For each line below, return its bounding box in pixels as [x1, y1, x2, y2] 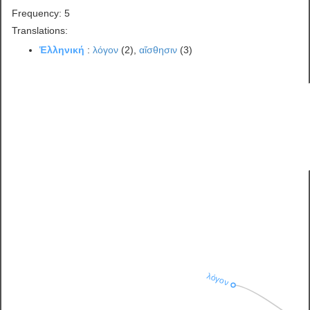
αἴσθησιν [139, 44, 178, 55]
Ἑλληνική [39, 44, 85, 55]
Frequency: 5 [12, 7, 71, 19]
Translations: [12, 24, 69, 36]
